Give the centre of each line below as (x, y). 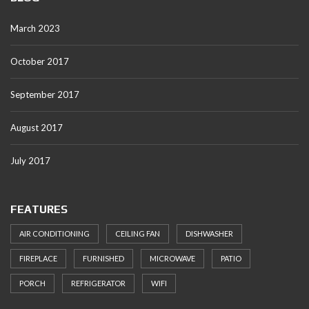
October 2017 (40, 61)
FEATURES (39, 209)
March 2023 (35, 28)
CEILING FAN (138, 233)
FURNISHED (103, 258)
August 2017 (37, 128)
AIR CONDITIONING (54, 233)
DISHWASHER (209, 233)
